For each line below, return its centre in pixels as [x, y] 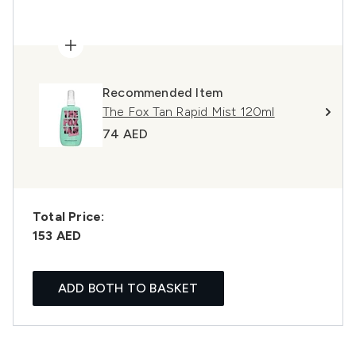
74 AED [126, 134]
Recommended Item [163, 93]
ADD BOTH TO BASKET [128, 288]
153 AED [57, 236]
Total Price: [69, 217]
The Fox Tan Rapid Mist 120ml [189, 112]
